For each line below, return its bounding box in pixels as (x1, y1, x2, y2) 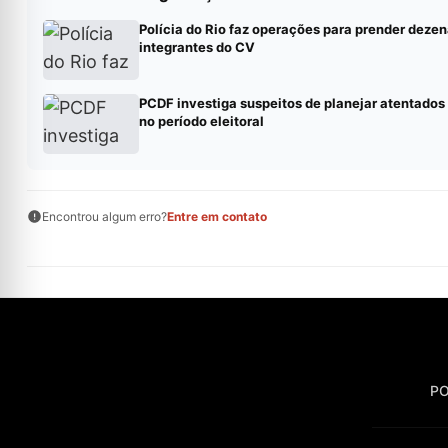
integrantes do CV (138, 39, 255, 56)
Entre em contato (166, 209, 267, 225)
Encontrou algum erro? (41, 209, 167, 225)
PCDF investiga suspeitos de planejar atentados (138, 95, 445, 112)
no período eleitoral (138, 113, 264, 130)
